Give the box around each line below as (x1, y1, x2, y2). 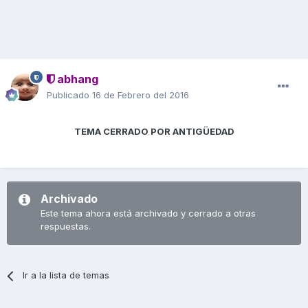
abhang (54, 72, 98, 87)
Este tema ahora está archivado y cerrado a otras (41, 208, 256, 219)
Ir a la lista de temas (23, 269, 110, 281)
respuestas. (41, 221, 91, 232)
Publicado (47, 89, 92, 101)
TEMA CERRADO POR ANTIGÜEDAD (74, 126, 234, 137)
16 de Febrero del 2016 (92, 89, 189, 101)
